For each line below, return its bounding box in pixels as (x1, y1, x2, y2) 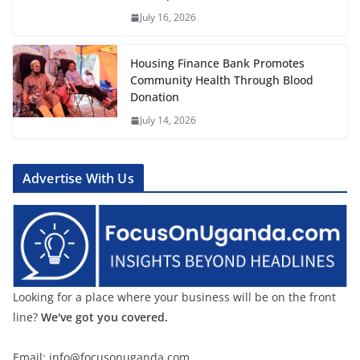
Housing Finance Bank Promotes (130, 55, 305, 72)
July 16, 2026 (140, 10, 196, 25)
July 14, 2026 (140, 113, 196, 128)
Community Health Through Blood (130, 72, 313, 88)
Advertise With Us (22, 170, 134, 188)
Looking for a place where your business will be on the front (13, 289, 336, 305)
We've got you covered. (41, 309, 168, 325)
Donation (130, 89, 179, 105)
